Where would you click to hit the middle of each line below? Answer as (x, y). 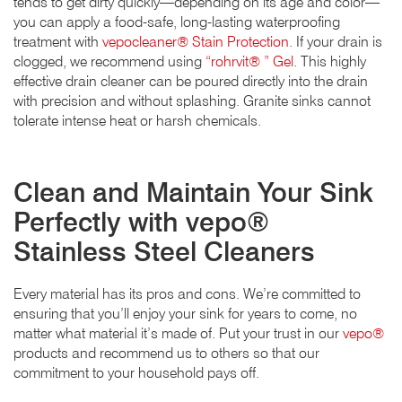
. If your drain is (336, 41)
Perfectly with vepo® (141, 221)
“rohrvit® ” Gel (249, 61)
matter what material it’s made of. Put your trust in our (178, 333)
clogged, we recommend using (109, 61)
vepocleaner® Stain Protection (196, 41)
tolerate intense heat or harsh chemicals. (137, 120)
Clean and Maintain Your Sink (193, 192)
